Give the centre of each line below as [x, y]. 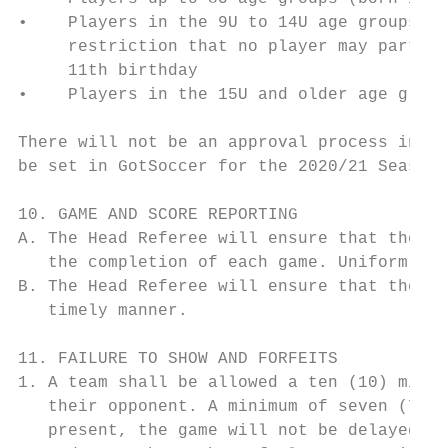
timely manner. [103, 311]
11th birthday [108, 71]
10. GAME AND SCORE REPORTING [158, 215]
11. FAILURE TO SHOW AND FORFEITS [178, 359]
